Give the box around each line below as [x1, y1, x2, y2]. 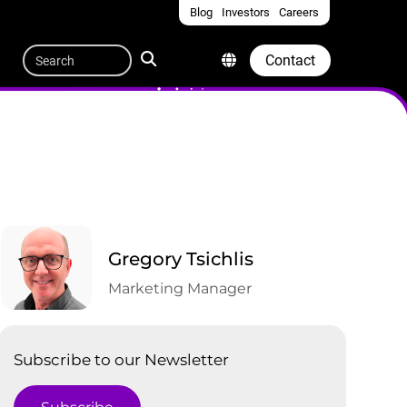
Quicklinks [222, 25, 354, 55]
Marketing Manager [107, 279, 252, 297]
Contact [265, 52, 315, 69]
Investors [222, 5, 270, 19]
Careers [279, 5, 319, 19]
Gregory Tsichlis [107, 247, 253, 270]
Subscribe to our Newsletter [13, 350, 229, 369]
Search [82, 38, 131, 56]
